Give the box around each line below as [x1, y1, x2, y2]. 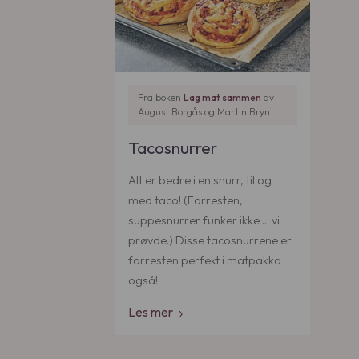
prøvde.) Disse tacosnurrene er [128, 232, 292, 248]
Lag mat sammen [184, 91, 261, 103]
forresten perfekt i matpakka [128, 252, 281, 268]
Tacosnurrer [128, 137, 217, 159]
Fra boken [138, 91, 184, 103]
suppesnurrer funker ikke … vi [128, 212, 280, 228]
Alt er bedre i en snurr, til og [128, 172, 272, 188]
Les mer [128, 304, 173, 321]
